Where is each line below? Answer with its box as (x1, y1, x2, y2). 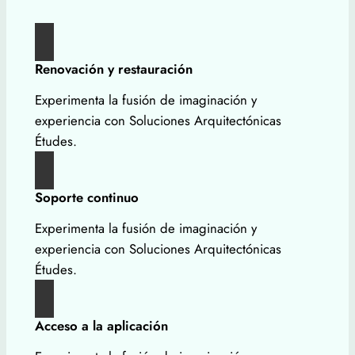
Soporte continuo (34, 188, 139, 208)
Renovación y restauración (34, 59, 193, 79)
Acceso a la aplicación (34, 316, 168, 336)
